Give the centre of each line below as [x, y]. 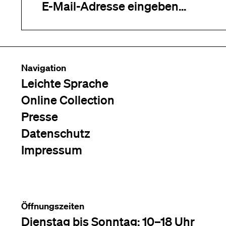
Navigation [44, 68]
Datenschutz [56, 133]
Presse [40, 117]
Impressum [52, 150]
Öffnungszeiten [53, 206]
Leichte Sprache [65, 83]
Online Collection [68, 100]
